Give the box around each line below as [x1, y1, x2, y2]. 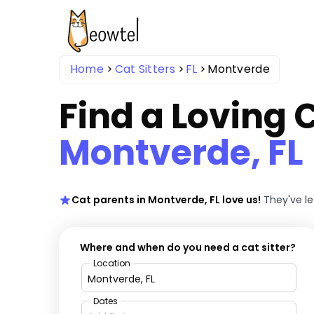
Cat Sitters [114, 60, 175, 77]
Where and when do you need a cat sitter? [80, 240, 296, 255]
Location [93, 257, 131, 270]
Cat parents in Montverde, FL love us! [71, 193, 261, 207]
